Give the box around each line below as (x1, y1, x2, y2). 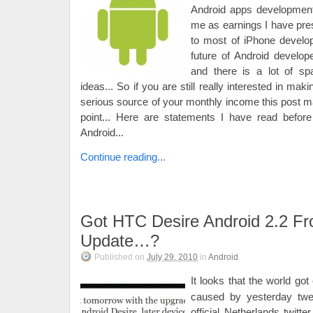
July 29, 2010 (147, 252, 198, 262)
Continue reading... (80, 151, 166, 163)
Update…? (80, 231, 159, 250)
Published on (94, 252, 147, 262)
